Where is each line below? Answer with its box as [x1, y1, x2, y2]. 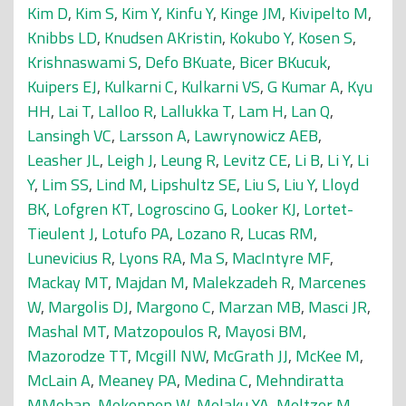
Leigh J [107, 148, 153, 172]
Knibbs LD [27, 25, 97, 50]
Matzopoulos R [113, 319, 217, 343]
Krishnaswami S [27, 50, 138, 74]
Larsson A [119, 123, 187, 148]
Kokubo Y [229, 25, 291, 50]
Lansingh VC [27, 123, 111, 148]
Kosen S [298, 25, 353, 50]
